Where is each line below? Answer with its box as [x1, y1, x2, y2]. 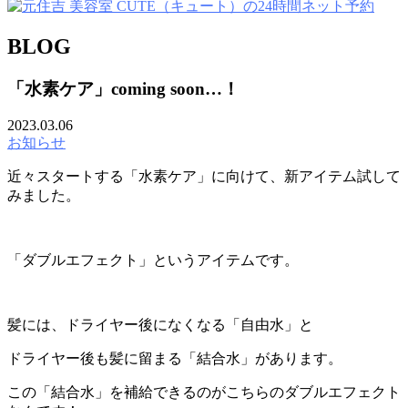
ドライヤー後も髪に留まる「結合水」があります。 [7, 351, 342, 367]
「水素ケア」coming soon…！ [7, 78, 240, 98]
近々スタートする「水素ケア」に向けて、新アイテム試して [7, 168, 401, 185]
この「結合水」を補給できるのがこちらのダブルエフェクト [7, 384, 401, 401]
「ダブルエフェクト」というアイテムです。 [7, 252, 299, 269]
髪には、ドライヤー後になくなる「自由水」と [7, 317, 313, 333]
